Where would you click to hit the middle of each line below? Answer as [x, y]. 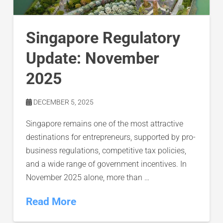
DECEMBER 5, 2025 [62, 102]
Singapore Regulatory [103, 38]
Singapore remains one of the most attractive [104, 124]
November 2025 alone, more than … [87, 178]
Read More [51, 202]
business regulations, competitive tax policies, [106, 151]
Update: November [92, 58]
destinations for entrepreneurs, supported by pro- [111, 137]
